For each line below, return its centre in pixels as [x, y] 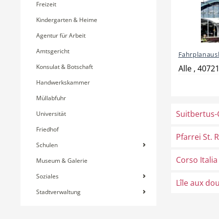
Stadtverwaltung [58, 192]
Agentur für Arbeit [61, 35]
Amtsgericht [53, 51]
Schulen [47, 145]
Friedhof [47, 129]
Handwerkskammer [63, 82]
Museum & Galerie [62, 161]
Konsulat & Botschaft [65, 67]
